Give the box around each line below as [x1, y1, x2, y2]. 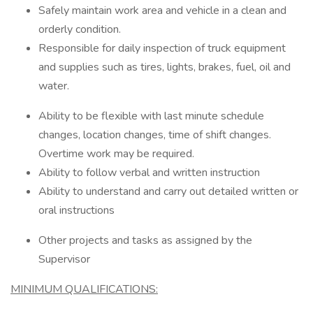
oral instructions [38, 203, 115, 218]
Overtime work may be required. [38, 146, 194, 161]
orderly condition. [38, 22, 121, 37]
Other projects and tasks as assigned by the [38, 233, 252, 248]
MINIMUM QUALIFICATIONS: [10, 282, 158, 297]
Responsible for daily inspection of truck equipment [38, 41, 286, 56]
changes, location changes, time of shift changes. [38, 127, 271, 143]
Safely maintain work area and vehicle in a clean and [38, 3, 286, 18]
